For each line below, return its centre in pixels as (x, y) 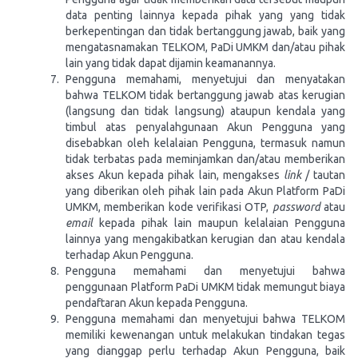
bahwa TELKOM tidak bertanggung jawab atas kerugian (205, 95)
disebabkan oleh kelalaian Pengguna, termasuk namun (205, 143)
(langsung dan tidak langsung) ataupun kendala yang (205, 111)
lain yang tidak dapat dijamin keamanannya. (171, 63)
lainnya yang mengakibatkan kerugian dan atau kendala (205, 239)
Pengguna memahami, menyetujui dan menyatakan (205, 79)
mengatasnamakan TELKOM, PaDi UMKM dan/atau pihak (205, 47)
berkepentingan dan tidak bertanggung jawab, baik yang (205, 31)
